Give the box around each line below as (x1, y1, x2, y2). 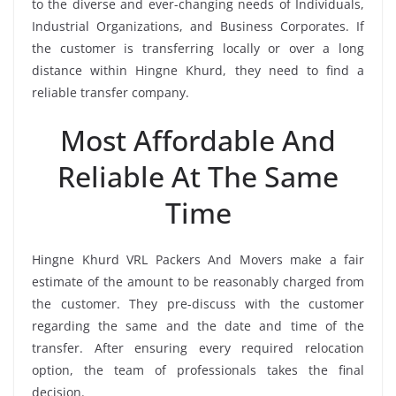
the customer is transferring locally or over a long (32, 40, 364, 57)
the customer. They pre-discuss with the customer (32, 295, 364, 313)
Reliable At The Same (57, 157, 339, 196)
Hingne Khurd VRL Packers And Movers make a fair (32, 251, 364, 269)
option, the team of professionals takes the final (32, 362, 364, 379)
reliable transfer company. (32, 84, 189, 102)
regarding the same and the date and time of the (32, 317, 364, 335)
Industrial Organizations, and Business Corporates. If (32, 18, 364, 35)
